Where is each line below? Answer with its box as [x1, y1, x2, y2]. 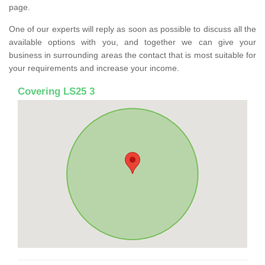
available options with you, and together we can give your [9, 37, 256, 47]
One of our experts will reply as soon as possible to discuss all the [9, 24, 256, 34]
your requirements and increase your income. [9, 63, 179, 73]
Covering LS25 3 [18, 85, 95, 97]
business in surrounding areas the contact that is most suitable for [9, 50, 256, 60]
